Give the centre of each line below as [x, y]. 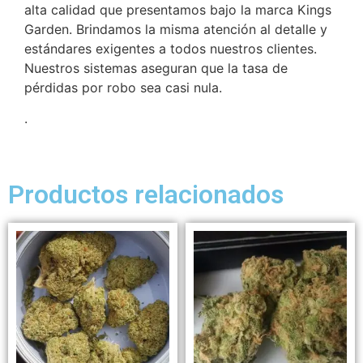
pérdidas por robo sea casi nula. [123, 87]
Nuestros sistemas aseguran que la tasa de [156, 68]
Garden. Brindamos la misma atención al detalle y [176, 29]
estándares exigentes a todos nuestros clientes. [171, 48]
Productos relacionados [146, 195]
